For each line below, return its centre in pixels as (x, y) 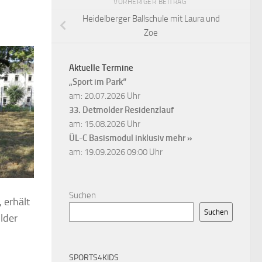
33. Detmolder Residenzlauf (121, 110)
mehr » (179, 138)
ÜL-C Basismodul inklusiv (117, 138)
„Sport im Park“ (98, 82)
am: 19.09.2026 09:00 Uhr (116, 152)
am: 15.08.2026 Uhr (105, 124)
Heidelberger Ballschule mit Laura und (151, 19)
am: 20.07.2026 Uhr (105, 96)
